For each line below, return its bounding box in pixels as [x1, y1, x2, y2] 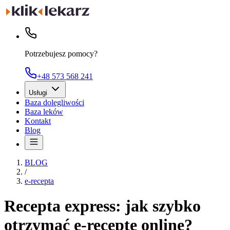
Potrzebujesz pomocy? [25, 49, 98, 58]
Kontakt [25, 117, 51, 125]
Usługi [29, 89, 47, 97]
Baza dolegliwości [25, 98, 84, 107]
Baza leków [25, 107, 63, 116]
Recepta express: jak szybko [4, 197, 201, 216]
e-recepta [25, 177, 54, 185]
